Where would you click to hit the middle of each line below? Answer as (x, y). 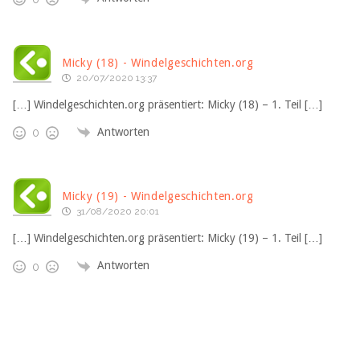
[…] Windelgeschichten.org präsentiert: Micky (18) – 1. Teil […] (168, 104)
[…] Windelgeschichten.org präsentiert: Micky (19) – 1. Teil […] (168, 238)
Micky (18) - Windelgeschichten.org (158, 62)
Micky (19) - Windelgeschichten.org (158, 196)
